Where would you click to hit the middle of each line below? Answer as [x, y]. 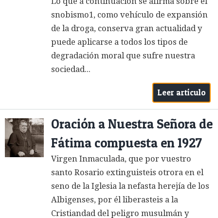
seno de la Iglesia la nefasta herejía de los [130, 186]
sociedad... [71, 69]
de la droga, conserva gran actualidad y [127, 28]
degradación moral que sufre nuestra [123, 55]
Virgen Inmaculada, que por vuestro [121, 159]
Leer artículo [182, 93]
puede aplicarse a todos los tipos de [119, 42]
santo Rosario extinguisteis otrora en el [127, 172]
